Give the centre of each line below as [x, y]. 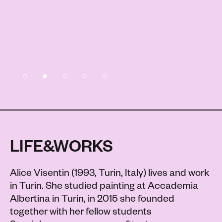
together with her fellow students [81, 213]
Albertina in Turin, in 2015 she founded [92, 200]
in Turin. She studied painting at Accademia [104, 188]
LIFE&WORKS [61, 149]
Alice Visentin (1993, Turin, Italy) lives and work [110, 175]
